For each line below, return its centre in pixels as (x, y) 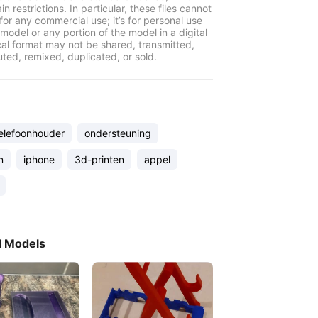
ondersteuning (118, 133)
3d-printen (99, 160)
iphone (39, 160)
